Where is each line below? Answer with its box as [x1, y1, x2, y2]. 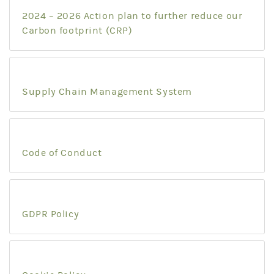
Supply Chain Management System [22, 86, 192, 97]
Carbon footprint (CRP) [22, 25, 133, 36]
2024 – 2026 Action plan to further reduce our [22, 10, 243, 21]
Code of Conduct [22, 147, 102, 158]
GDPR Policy [22, 209, 80, 220]
